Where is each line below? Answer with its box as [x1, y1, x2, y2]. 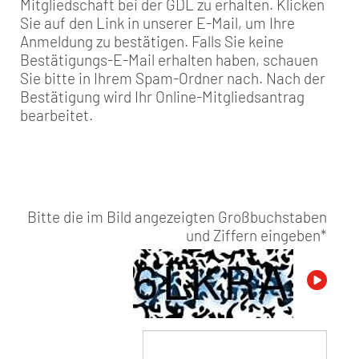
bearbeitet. [20, 106, 93, 125]
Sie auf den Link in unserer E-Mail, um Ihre [20, 14, 295, 33]
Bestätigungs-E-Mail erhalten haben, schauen [20, 50, 318, 70]
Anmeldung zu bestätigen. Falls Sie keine [20, 32, 284, 51]
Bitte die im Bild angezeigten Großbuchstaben [27, 207, 327, 226]
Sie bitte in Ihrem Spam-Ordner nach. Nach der [20, 69, 325, 88]
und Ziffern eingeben [186, 225, 321, 244]
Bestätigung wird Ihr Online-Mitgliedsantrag [20, 87, 305, 107]
